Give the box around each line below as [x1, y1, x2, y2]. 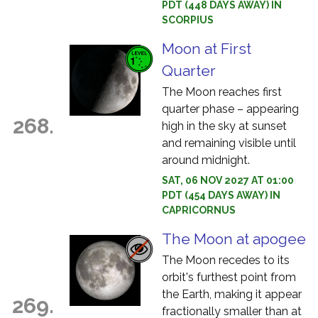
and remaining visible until [162, 136, 296, 150]
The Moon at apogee [162, 230, 306, 248]
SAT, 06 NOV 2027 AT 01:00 [162, 175, 294, 186]
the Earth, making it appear [162, 287, 302, 301]
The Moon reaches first [162, 85, 282, 99]
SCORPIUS [162, 14, 214, 26]
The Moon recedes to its [162, 253, 290, 267]
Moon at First [162, 40, 251, 57]
